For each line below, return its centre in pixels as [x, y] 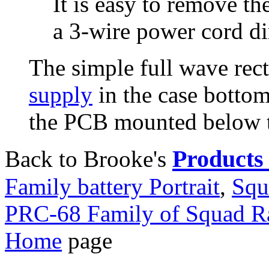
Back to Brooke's [89, 159]
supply [61, 94]
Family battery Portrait [112, 186]
